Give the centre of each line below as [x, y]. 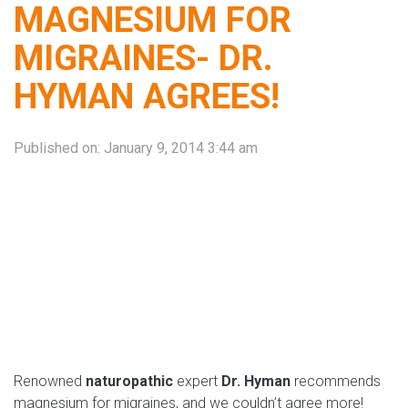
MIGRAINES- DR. [143, 57]
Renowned [50, 381]
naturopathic [129, 381]
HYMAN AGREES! [147, 96]
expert [197, 381]
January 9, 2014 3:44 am [181, 148]
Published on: [59, 148]
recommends [336, 381]
